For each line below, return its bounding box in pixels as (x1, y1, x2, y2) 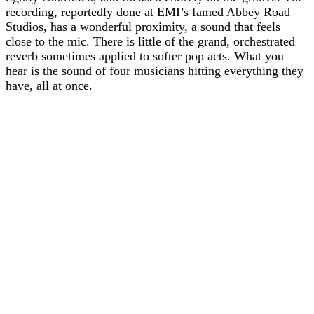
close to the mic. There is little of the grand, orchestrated (6, 34, 295, 48)
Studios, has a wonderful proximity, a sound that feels (6, 20, 280, 34)
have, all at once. (6, 78, 93, 93)
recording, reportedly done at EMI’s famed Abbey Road (6, 5, 290, 19)
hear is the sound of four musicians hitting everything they (6, 64, 303, 78)
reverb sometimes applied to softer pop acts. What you (6, 49, 284, 63)
